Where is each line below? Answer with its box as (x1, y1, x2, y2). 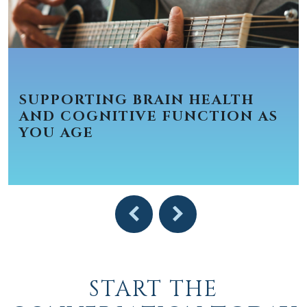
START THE (89, 274, 218, 304)
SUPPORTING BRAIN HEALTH (19, 90, 254, 109)
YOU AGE (19, 123, 94, 142)
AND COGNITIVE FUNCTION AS (19, 106, 278, 125)
